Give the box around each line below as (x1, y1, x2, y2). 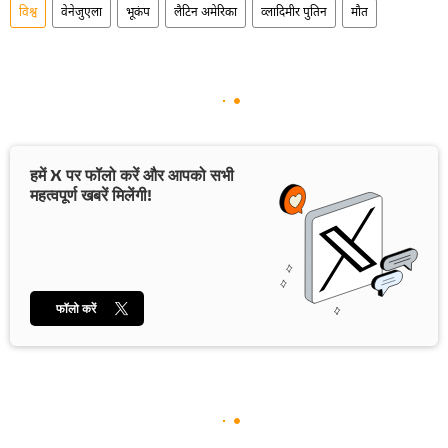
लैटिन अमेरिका (174, 4, 237, 21)
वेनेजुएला (61, 4, 102, 21)
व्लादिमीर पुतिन (261, 4, 327, 21)
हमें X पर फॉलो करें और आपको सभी (30, 162, 234, 188)
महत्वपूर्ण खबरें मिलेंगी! (30, 182, 152, 208)
